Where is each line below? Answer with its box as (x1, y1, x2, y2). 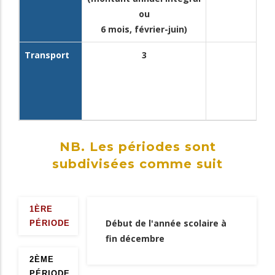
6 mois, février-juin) (101, 23, 187, 35)
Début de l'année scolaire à (106, 217, 227, 230)
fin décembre (106, 233, 165, 245)
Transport (25, 48, 69, 61)
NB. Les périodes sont (59, 139, 216, 155)
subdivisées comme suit (52, 157, 223, 172)
